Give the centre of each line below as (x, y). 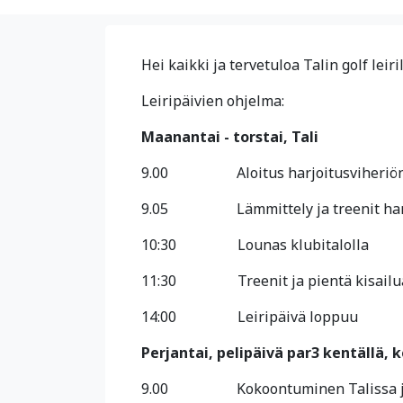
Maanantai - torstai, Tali (230, 137)
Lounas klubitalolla (303, 245)
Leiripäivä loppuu (298, 317)
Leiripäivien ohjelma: (213, 101)
